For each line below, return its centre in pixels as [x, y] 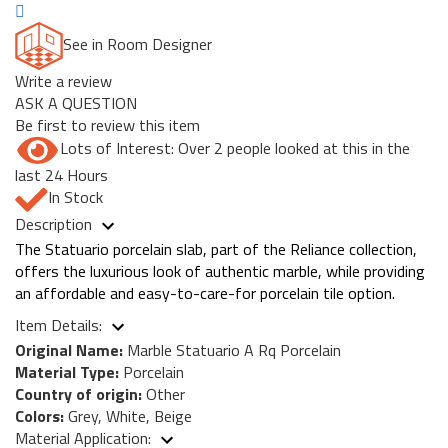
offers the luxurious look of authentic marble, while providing [220, 270]
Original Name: [69, 349]
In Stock [75, 197]
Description [55, 223]
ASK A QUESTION [76, 103]
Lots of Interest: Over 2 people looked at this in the [235, 148]
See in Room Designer [137, 44]
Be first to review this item [107, 125]
